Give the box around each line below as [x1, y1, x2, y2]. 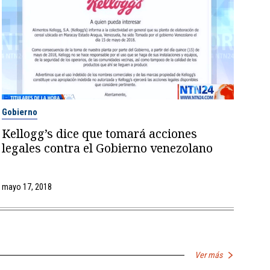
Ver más [195, 250, 223, 260]
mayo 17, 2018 [2, 182, 52, 192]
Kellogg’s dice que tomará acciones [2, 125, 198, 142]
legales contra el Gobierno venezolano [2, 140, 213, 157]
